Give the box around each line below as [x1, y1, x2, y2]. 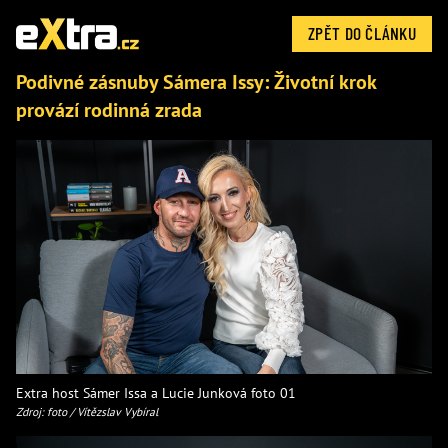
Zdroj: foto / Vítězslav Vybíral [16, 403, 158, 419]
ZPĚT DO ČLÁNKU [308, 22, 416, 44]
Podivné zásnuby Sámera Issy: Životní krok [16, 69, 376, 95]
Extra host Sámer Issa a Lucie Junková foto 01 [16, 382, 296, 402]
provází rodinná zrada [16, 97, 207, 123]
